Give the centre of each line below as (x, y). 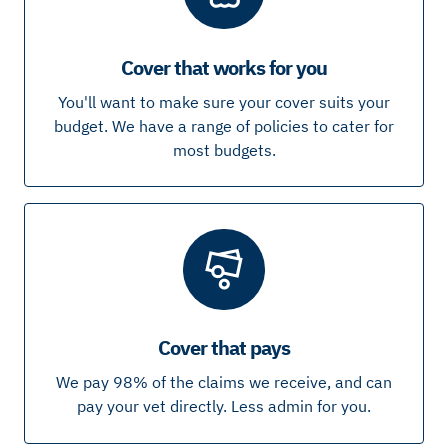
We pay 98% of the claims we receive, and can (224, 382)
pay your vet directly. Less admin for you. (224, 406)
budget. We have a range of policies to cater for (224, 125)
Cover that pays (224, 348)
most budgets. (224, 149)
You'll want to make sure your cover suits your (224, 101)
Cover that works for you (224, 67)
